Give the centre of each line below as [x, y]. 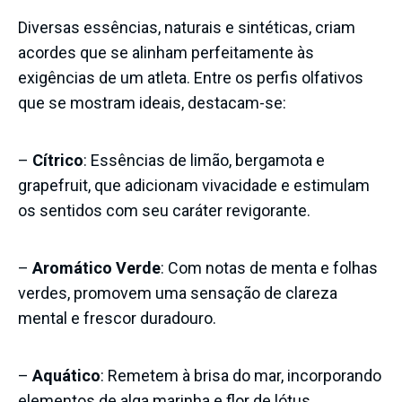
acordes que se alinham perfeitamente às [166, 52]
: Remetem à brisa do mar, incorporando [241, 375]
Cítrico [58, 160]
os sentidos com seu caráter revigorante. [164, 210]
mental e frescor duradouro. [117, 318]
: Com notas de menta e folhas [269, 267]
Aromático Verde [96, 267]
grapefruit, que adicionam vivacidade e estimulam [194, 185]
